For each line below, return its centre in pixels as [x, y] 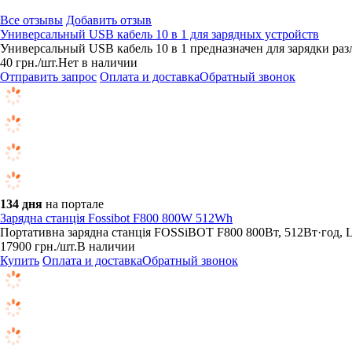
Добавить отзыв [109, 20]
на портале [75, 204]
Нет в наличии [98, 62]
